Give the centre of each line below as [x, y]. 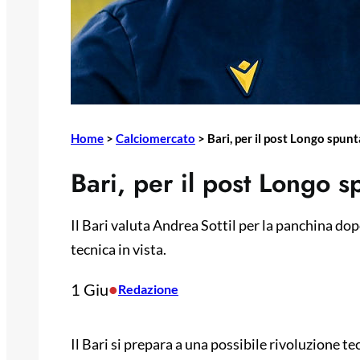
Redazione [148, 289]
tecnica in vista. [119, 250]
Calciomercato [155, 138]
